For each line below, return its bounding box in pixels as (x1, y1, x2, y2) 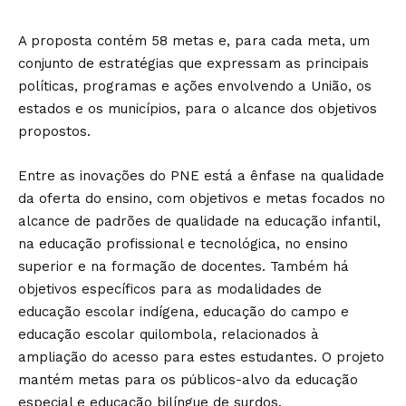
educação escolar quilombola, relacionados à (18, 326, 319, 343)
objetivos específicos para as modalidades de (18, 281, 322, 297)
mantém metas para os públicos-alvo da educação (18, 372, 358, 388)
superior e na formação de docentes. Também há (18, 258, 349, 275)
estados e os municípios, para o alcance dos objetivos (18, 101, 377, 117)
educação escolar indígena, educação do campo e (18, 304, 349, 320)
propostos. (18, 123, 91, 140)
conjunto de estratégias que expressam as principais (18, 55, 369, 72)
